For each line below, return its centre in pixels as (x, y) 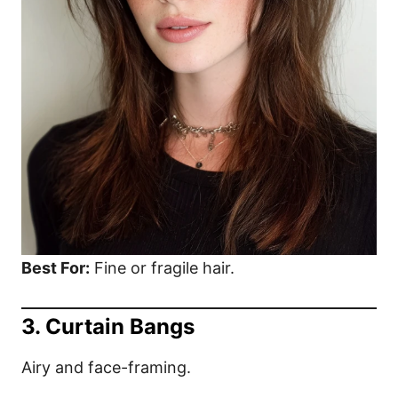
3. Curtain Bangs (108, 326)
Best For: (56, 267)
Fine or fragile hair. (162, 267)
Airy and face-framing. (106, 367)
